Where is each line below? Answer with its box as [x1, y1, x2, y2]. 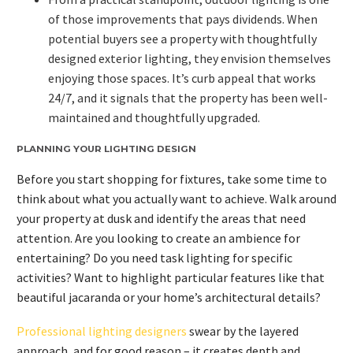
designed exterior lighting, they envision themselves [48, 50, 331, 67]
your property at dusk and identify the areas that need [17, 210, 306, 227]
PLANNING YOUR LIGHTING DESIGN [17, 143, 196, 155]
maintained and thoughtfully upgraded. [48, 110, 260, 126]
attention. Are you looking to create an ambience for [17, 230, 300, 247]
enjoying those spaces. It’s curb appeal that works [48, 70, 316, 87]
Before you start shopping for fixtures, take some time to [17, 171, 327, 188]
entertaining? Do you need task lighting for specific [17, 250, 292, 266]
